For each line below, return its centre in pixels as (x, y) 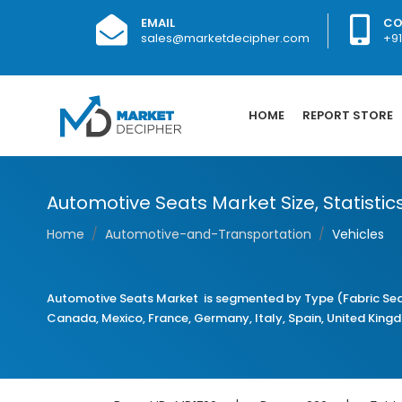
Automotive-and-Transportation (208, 234)
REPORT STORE (348, 115)
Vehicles (358, 234)
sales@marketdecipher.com (225, 38)
